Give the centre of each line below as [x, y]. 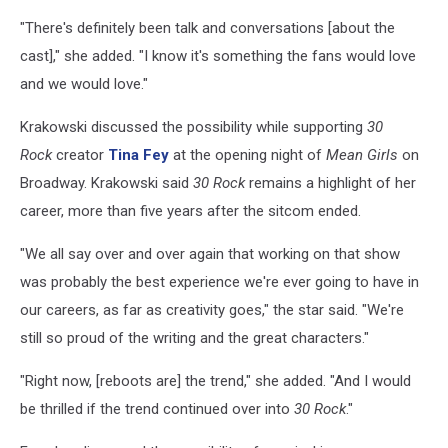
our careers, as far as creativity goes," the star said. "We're [212, 309]
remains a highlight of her [332, 182]
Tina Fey [138, 154]
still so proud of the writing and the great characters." [194, 337]
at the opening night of [247, 154]
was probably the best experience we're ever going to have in [219, 281]
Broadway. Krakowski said [106, 182]
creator [80, 154]
